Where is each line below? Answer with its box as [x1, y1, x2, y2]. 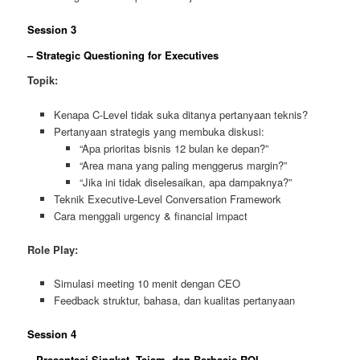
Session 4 [27, 325, 77, 342]
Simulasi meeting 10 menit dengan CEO [53, 275, 240, 291]
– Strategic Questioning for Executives [27, 47, 219, 63]
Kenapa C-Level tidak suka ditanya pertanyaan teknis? [53, 106, 308, 122]
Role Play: [27, 241, 79, 257]
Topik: [27, 72, 59, 88]
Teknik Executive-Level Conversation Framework [53, 190, 281, 207]
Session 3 [27, 22, 77, 38]
